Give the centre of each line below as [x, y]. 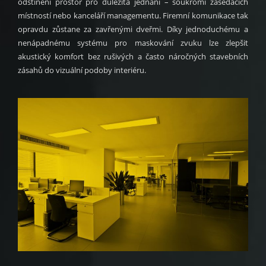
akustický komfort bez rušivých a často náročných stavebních [133, 56]
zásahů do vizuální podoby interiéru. [82, 70]
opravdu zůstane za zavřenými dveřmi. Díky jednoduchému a [133, 29]
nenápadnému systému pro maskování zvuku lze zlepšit [133, 42]
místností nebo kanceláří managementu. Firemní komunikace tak [133, 15]
